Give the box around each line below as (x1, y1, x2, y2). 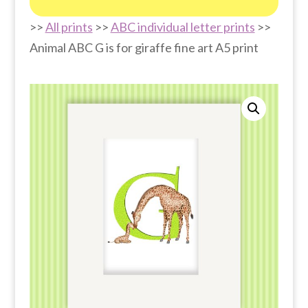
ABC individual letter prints (110, 19, 255, 34)
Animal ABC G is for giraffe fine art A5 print (29, 39, 258, 55)
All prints (45, 19, 93, 34)
